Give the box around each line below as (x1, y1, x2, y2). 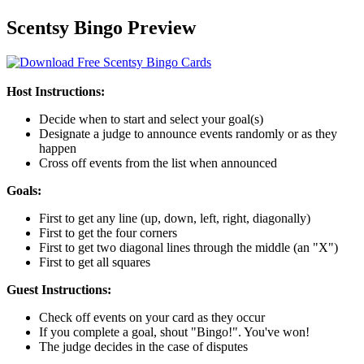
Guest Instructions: (6, 282, 111, 297)
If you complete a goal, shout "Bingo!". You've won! (39, 324, 310, 339)
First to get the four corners (39, 225, 177, 240)
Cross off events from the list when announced (39, 155, 277, 170)
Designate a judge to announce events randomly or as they (39, 126, 337, 141)
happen (39, 141, 76, 155)
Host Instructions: (6, 84, 105, 98)
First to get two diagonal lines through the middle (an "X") (39, 240, 338, 254)
